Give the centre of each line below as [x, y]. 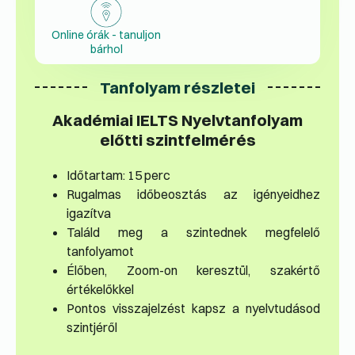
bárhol [106, 50]
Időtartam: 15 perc [118, 176]
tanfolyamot [100, 252]
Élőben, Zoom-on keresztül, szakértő [193, 271]
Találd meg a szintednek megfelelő [193, 233]
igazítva [89, 214]
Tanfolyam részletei [177, 87]
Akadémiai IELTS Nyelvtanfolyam [177, 120]
